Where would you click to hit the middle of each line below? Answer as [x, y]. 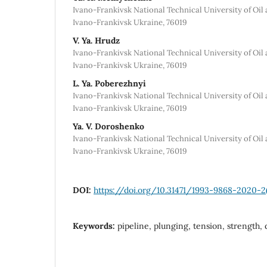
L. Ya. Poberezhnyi [109, 83]
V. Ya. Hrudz [96, 40]
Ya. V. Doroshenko [108, 126]
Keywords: [95, 226]
